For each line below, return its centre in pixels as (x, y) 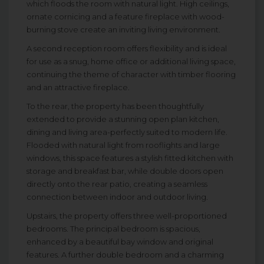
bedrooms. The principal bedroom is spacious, (113, 229)
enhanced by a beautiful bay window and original (120, 242)
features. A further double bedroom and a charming (125, 255)
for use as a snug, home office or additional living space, (131, 62)
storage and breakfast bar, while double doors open (125, 171)
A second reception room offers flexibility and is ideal (127, 49)
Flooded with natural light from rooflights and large (123, 145)
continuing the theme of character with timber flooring (131, 75)
